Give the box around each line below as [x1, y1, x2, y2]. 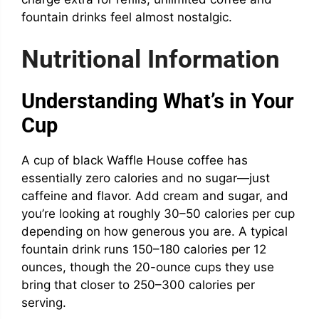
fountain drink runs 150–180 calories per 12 [21, 241, 266, 256]
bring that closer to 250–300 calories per [21, 277, 255, 292]
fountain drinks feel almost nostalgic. [21, 10, 232, 25]
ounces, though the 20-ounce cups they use [21, 259, 274, 274]
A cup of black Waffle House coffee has [21, 152, 248, 167]
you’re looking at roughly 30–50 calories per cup [21, 206, 295, 221]
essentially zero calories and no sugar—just [21, 170, 270, 185]
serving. [21, 295, 66, 310]
